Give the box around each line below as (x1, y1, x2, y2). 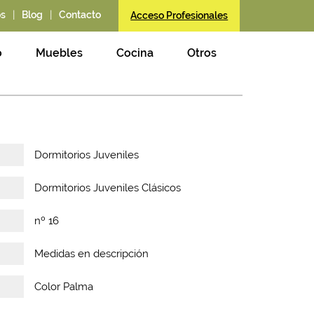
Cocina (116, 46, 153, 60)
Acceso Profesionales (130, 10, 228, 21)
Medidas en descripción (34, 247, 149, 260)
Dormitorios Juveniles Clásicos (34, 182, 182, 194)
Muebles (36, 46, 83, 60)
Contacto (59, 9, 102, 21)
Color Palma (34, 280, 94, 293)
